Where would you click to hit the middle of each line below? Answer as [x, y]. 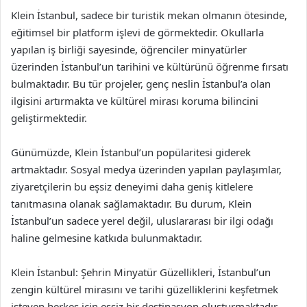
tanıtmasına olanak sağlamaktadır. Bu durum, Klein [131, 203]
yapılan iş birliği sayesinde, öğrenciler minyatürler [129, 49]
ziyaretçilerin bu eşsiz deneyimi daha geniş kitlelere [132, 186]
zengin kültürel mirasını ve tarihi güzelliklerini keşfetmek [145, 289]
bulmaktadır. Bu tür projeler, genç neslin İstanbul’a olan [141, 83]
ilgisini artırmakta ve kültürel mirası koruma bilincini [135, 100]
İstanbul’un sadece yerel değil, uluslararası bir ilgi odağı [142, 220]
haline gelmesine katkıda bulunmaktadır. [107, 237]
